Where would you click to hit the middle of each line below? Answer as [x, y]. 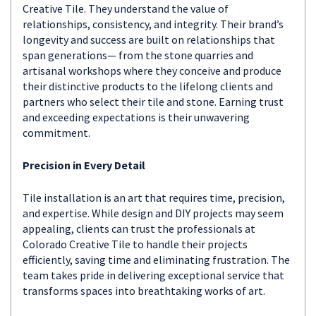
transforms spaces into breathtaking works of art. [144, 291]
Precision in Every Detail [84, 165]
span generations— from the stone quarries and [138, 55]
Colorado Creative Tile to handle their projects [135, 244]
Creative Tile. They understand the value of [126, 8]
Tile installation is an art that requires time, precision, [154, 197]
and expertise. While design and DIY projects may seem [153, 213]
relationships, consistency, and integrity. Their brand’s [153, 24]
